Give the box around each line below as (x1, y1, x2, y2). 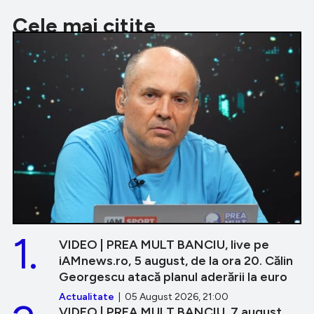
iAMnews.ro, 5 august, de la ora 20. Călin (59, 252, 293, 268)
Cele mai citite (13, 12, 156, 39)
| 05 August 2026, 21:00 (114, 290, 228, 303)
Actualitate (59, 290, 114, 303)
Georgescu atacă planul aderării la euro (59, 268, 287, 285)
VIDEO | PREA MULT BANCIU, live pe (59, 236, 269, 252)
